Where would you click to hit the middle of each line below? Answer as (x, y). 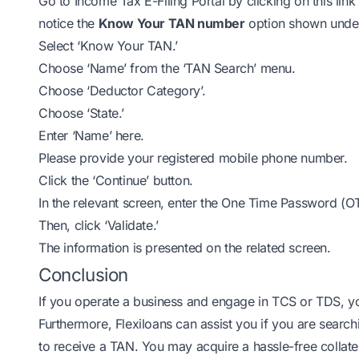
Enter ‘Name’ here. (91, 135)
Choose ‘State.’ (81, 113)
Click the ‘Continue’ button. (116, 180)
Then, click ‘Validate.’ (99, 225)
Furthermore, (77, 324)
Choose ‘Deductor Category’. (122, 91)
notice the (69, 23)
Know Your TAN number (171, 23)
